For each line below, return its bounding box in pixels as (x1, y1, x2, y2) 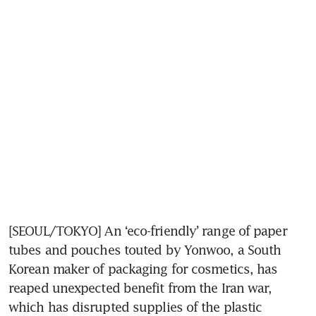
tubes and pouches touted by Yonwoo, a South (8, 241, 281, 257)
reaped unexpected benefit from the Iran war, (8, 279, 272, 296)
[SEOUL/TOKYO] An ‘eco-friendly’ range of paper (8, 222, 287, 238)
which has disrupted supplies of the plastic (8, 298, 262, 315)
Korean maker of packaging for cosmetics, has (8, 260, 278, 276)
